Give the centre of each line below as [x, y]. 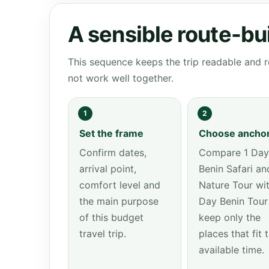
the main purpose [119, 201]
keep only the [229, 217]
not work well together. [121, 78]
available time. [231, 250]
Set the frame [111, 133]
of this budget [111, 217]
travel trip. [103, 234]
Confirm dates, [113, 153]
